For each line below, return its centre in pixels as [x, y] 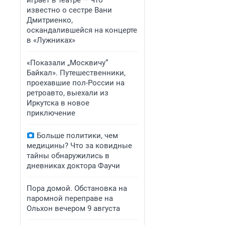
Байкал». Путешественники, [76, 73]
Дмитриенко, [50, 20]
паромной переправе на [70, 198]
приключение [51, 113]
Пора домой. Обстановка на [77, 188]
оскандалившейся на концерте [82, 30]
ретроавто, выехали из [68, 93]
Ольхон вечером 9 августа [73, 208]
